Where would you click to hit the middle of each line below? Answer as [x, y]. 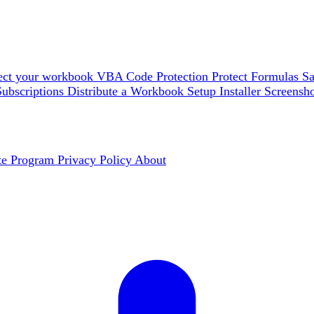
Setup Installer [226, 91]
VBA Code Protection [154, 76]
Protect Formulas [257, 76]
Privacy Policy [96, 160]
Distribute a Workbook [127, 91]
